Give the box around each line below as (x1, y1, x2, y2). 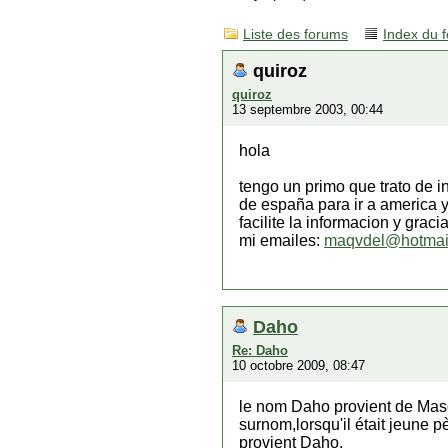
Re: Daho (232, 343, 288, 358)
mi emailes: (239, 232, 324, 249)
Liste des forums (243, 27, 348, 42)
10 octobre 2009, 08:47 (232, 358, 365, 373)
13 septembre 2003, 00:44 (232, 102, 383, 117)
